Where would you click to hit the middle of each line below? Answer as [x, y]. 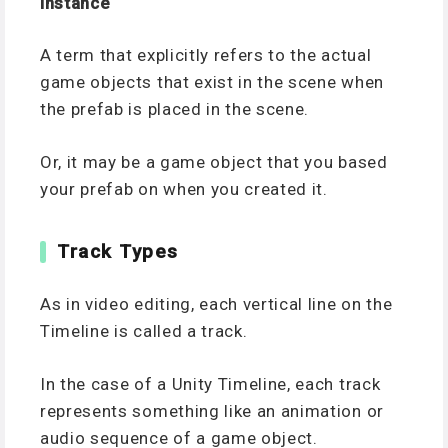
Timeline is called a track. [144, 331]
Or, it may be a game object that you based [214, 161]
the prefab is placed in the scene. [175, 109]
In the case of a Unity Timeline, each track [210, 383]
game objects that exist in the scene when [212, 82]
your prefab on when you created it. [184, 188]
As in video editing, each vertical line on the [216, 304]
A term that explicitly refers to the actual [206, 55]
